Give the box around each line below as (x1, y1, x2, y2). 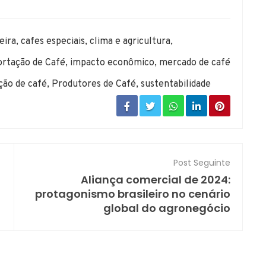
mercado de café (159, 56, 230, 69)
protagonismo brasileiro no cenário (35, 186, 230, 201)
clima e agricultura (90, 35, 170, 47)
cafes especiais (21, 35, 85, 47)
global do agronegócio (103, 200, 230, 216)
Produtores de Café (52, 78, 136, 90)
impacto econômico (70, 56, 154, 69)
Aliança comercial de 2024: (81, 172, 230, 187)
